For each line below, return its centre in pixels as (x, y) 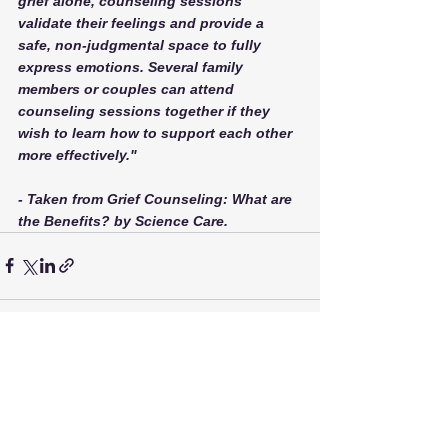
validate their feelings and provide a (143, 22)
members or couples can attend (128, 88)
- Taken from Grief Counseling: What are (157, 198)
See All (298, 378)
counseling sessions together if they (146, 110)
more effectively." (77, 154)
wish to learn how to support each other (157, 132)
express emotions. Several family (132, 66)
